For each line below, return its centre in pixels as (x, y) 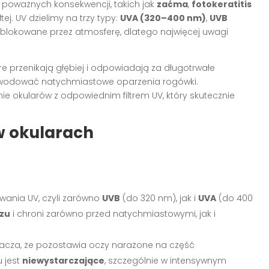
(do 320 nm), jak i (159, 198)
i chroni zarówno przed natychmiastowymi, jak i (113, 213)
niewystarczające (63, 260)
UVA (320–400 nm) (163, 18)
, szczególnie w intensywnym (165, 260)
